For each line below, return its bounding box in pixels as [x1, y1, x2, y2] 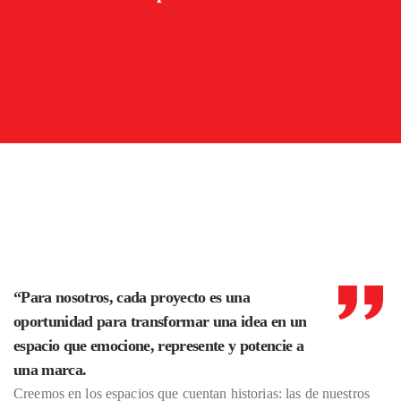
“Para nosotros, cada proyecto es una [13, 288, 250, 306]
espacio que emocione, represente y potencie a [13, 337, 303, 354]
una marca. [13, 361, 87, 379]
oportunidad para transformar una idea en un [13, 312, 307, 330]
